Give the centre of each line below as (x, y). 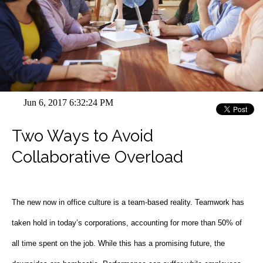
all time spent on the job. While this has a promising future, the (118, 243)
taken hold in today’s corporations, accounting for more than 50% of (127, 222)
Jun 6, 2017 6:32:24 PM (68, 102)
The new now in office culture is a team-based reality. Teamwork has (128, 202)
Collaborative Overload (97, 157)
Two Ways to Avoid (82, 136)
